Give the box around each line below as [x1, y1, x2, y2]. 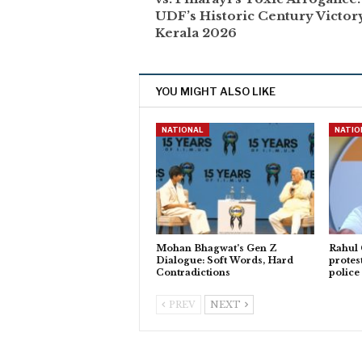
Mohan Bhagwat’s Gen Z [156, 242, 277, 254]
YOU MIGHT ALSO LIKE [155, 85, 276, 99]
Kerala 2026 [155, 25, 237, 41]
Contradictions [156, 266, 230, 278]
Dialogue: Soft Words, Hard [156, 254, 293, 266]
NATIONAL [162, 125, 204, 135]
